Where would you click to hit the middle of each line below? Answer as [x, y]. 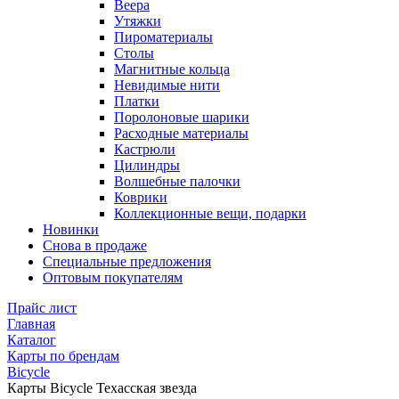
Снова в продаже [95, 245]
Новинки [71, 229]
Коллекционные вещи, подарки [210, 213]
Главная [31, 324]
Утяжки [138, 21]
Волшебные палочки [177, 181]
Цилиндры [147, 165]
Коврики [141, 197]
